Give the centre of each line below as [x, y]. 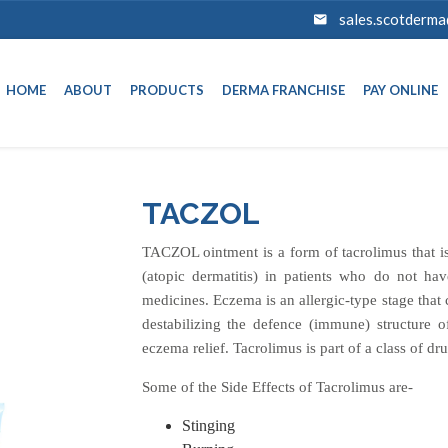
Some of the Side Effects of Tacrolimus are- [277, 386]
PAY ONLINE [400, 90]
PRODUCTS [167, 90]
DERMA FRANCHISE [283, 90]
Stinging [208, 425]
